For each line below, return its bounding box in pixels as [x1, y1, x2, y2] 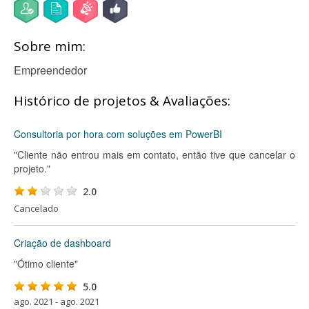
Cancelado [14, 202, 59, 215]
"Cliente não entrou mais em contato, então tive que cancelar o [14, 148, 295, 161]
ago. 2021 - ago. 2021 [14, 295, 99, 308]
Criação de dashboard [14, 236, 111, 250]
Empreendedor [14, 62, 87, 78]
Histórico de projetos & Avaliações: [14, 92, 230, 110]
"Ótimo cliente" [14, 257, 78, 270]
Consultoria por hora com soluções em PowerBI [14, 127, 222, 141]
